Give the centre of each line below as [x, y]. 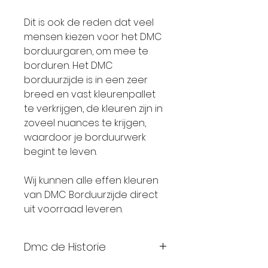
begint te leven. [60, 152]
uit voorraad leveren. [73, 209]
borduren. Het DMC [68, 66]
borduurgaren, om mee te [86, 51]
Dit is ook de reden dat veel [89, 22]
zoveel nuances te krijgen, [85, 123]
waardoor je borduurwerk [85, 137]
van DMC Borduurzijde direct [91, 195]
